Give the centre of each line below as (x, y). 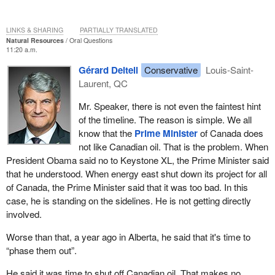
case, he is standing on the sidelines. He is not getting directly (128, 200)
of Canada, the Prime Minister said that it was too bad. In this (127, 187)
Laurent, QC (103, 83)
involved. (24, 214)
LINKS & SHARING (34, 29)
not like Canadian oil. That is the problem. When (173, 146)
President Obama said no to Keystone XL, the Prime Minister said (137, 160)
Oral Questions (91, 40)
